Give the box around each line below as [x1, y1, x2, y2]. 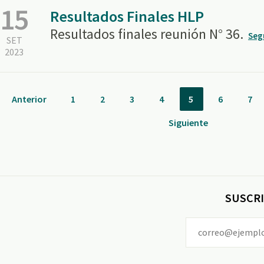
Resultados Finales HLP [50, 6, 204, 26]
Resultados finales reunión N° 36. [50, 25, 243, 43]
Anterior [12, 93, 47, 105]
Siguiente [169, 117, 209, 128]
